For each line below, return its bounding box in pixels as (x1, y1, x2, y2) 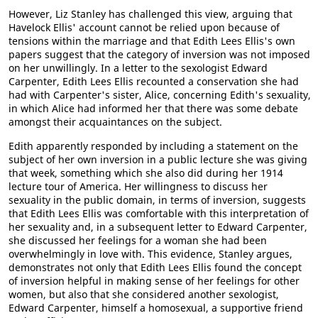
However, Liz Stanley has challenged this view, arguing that (9, 7, 292, 21)
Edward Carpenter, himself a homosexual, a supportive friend (9, 301, 303, 314)
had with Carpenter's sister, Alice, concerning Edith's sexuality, (9, 88, 311, 102)
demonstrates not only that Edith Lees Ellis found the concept (9, 261, 302, 274)
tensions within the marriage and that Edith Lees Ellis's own (9, 34, 295, 48)
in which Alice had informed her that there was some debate (9, 102, 298, 115)
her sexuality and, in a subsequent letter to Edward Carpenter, (9, 220, 307, 234)
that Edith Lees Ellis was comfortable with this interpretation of (9, 207, 309, 220)
